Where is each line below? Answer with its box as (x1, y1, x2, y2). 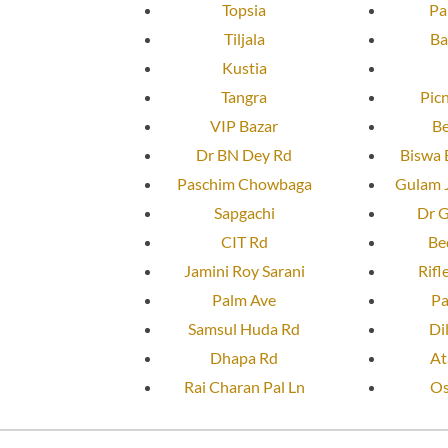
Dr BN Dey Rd (196, 145, 292, 165)
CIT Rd (220, 232, 268, 252)
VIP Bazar (210, 116, 278, 136)
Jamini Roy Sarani (183, 261, 305, 281)
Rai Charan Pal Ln (183, 377, 305, 397)
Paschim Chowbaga (176, 174, 312, 194)
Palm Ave (212, 290, 276, 310)
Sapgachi (213, 203, 275, 223)
